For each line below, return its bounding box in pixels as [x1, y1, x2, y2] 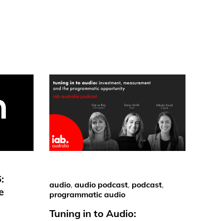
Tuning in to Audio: [49, 207, 136, 220]
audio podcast [74, 179, 128, 189]
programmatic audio [49, 189, 125, 199]
